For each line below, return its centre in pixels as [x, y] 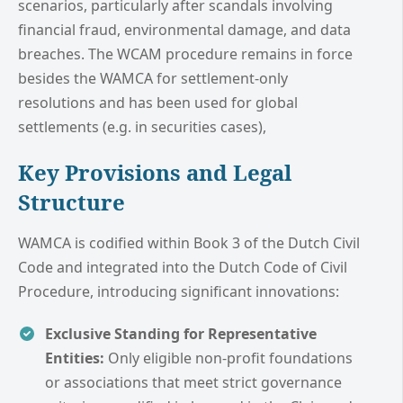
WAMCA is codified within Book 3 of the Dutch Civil [189, 242]
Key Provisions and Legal [155, 172]
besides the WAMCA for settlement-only [153, 78]
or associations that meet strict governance [193, 382]
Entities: [75, 358]
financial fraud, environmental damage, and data [184, 29]
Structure [72, 201]
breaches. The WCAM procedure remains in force [185, 54]
